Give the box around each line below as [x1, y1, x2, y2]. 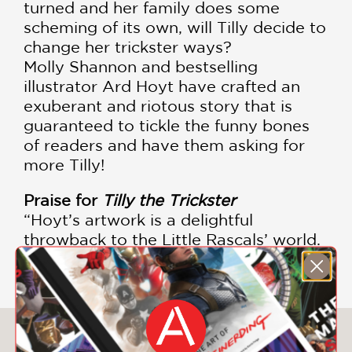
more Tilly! [24, 156, 104, 174]
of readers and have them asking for [24, 136, 305, 155]
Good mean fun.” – [24, 250, 168, 269]
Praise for [24, 191, 102, 210]
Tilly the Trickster [102, 191, 236, 210]
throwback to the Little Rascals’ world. [24, 230, 321, 249]
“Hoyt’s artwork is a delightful [24, 211, 253, 229]
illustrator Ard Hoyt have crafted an [24, 77, 300, 96]
